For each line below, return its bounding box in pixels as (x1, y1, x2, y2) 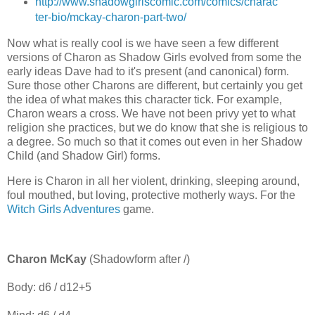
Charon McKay (7, 253, 86, 266)
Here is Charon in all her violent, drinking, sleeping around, (7, 174, 300, 187)
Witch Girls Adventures (7, 202, 120, 215)
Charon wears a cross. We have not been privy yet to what (7, 107, 295, 120)
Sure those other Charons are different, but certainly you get (7, 79, 302, 91)
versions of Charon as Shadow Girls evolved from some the (7, 51, 302, 63)
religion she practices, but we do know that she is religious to (7, 121, 308, 134)
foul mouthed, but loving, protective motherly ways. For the (7, 188, 295, 201)
